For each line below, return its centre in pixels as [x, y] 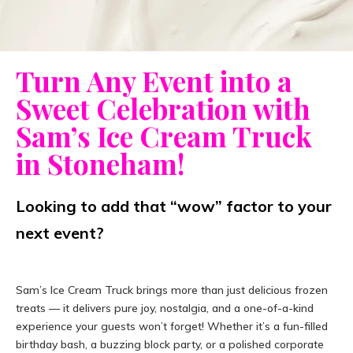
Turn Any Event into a [154, 81]
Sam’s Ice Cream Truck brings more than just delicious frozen [172, 290]
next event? [60, 233]
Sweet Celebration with [163, 109]
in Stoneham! [100, 164]
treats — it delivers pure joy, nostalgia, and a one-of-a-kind [165, 308]
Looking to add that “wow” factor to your [174, 206]
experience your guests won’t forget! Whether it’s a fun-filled [172, 327]
